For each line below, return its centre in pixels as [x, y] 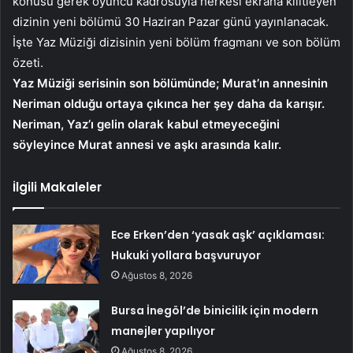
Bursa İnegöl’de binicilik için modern [215, 310]
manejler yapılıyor [163, 331]
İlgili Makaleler [57, 187]
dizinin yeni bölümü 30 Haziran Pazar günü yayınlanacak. [171, 21]
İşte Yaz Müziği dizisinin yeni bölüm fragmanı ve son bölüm [176, 42]
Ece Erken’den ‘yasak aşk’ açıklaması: [218, 234]
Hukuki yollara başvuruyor [186, 255]
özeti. [28, 62]
